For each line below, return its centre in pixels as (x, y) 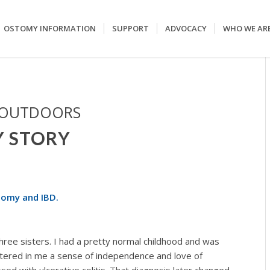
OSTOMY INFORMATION (49, 28)
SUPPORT (130, 28)
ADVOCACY (186, 28)
